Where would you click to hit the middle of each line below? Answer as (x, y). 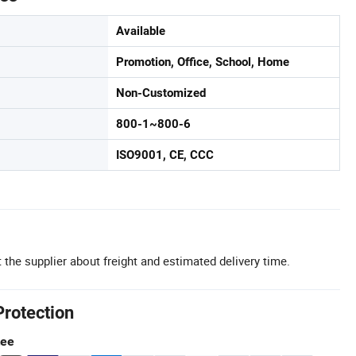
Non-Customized (161, 93)
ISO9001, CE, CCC (165, 155)
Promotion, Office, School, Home (203, 62)
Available (141, 31)
